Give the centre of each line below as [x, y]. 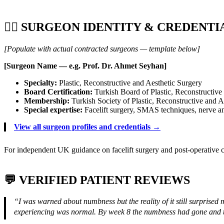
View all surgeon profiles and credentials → [87, 127]
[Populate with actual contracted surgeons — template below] [102, 49]
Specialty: [40, 83]
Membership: [47, 101]
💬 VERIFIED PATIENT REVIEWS [97, 180]
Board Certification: [58, 92]
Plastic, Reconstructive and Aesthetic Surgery [129, 83]
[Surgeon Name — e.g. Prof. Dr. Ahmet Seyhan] [85, 66]
